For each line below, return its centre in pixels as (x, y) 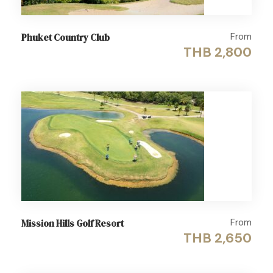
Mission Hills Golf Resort (73, 223)
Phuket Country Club (66, 37)
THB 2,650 (218, 238)
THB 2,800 (218, 52)
